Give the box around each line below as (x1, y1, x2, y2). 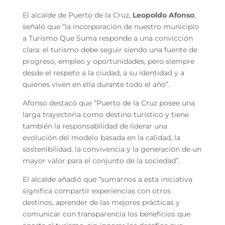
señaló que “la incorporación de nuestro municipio (22, 22, 199, 31)
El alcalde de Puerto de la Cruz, (22, 10, 133, 20)
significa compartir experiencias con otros (22, 186, 171, 195)
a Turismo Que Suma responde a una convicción (22, 33, 193, 43)
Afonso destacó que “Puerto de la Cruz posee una (22, 98, 195, 107)
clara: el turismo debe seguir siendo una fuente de (22, 45, 197, 54)
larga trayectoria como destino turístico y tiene (22, 109, 189, 119)
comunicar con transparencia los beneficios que (22, 209, 190, 218)
